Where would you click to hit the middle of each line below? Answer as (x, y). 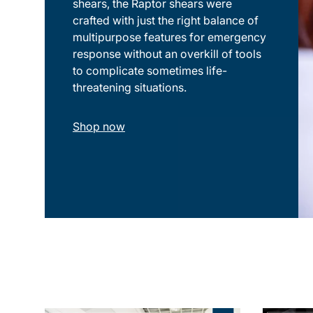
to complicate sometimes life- (150, 70)
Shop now (99, 126)
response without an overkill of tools (167, 53)
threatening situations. (130, 87)
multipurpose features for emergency (169, 37)
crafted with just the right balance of (166, 20)
